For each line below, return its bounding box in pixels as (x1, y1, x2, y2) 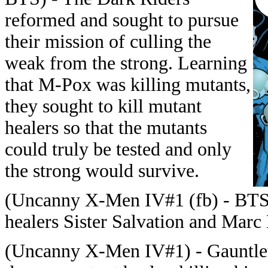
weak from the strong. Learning (5, 53, 247, 74)
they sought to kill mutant (5, 96, 202, 117)
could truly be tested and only (5, 139, 232, 160)
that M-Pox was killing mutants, (5, 74, 251, 95)
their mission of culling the (5, 31, 211, 52)
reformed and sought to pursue (5, 10, 239, 31)
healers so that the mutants (5, 117, 207, 138)
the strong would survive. (5, 160, 199, 181)
